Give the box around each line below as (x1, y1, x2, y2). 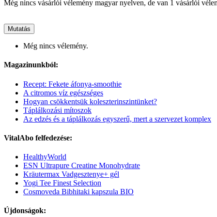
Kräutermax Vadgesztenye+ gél (23, 170, 119, 179)
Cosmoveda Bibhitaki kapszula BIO (23, 187, 134, 196)
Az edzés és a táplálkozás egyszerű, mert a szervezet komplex (23, 114, 211, 123)
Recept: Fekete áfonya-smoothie (23, 79, 122, 88)
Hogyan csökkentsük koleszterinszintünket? (23, 97, 157, 106)
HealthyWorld (23, 153, 66, 161)
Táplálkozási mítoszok (23, 106, 92, 114)
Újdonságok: (4, 206, 46, 215)
